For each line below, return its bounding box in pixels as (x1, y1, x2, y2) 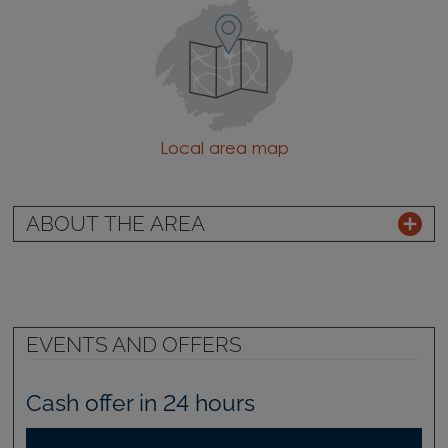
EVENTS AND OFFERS (25, 332, 242, 357)
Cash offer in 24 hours (25, 389, 255, 416)
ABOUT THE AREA (25, 211, 205, 236)
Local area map (159, 141, 289, 158)
